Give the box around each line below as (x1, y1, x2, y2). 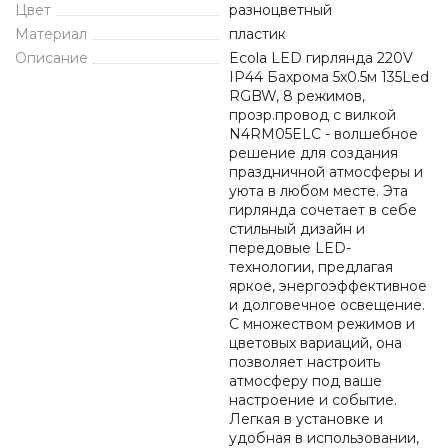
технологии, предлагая (229, 258, 393, 276)
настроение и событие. (229, 391, 397, 409)
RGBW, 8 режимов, (229, 87, 365, 105)
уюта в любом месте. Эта (229, 182, 408, 200)
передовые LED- (229, 239, 351, 257)
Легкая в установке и (229, 410, 383, 428)
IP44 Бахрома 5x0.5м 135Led (229, 68, 429, 86)
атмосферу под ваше (229, 372, 382, 390)
